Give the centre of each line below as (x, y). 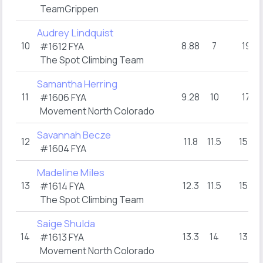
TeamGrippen (69, 9)
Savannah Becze (74, 135)
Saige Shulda (66, 223)
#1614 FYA (62, 186)
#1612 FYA (62, 46)
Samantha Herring (77, 84)
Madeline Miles (71, 172)
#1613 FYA (62, 237)
